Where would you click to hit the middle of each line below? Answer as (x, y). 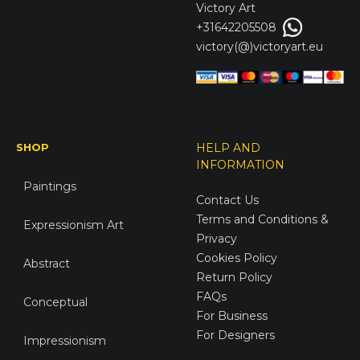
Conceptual (56, 302)
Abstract (47, 263)
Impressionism (65, 340)
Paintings (50, 186)
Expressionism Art (74, 225)
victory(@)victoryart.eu (260, 46)
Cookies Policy (237, 258)
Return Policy (234, 277)
